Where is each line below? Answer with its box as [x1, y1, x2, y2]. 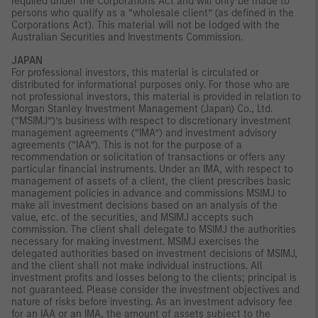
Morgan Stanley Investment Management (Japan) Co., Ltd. [11, 102, 273, 115]
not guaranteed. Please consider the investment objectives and [11, 283, 300, 296]
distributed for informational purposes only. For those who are [11, 78, 290, 91]
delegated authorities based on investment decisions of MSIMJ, [11, 247, 297, 260]
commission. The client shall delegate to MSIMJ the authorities [11, 223, 296, 236]
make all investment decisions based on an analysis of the [11, 199, 278, 212]
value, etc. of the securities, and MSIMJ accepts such [11, 211, 253, 224]
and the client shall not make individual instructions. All [11, 259, 263, 272]
